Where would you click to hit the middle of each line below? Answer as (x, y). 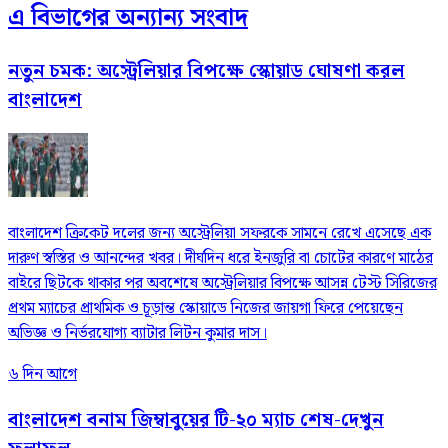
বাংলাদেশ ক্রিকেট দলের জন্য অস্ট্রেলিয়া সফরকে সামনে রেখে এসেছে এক (219, 234)
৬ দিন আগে (42, 375)
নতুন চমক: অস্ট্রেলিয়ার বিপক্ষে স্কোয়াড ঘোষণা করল (206, 71)
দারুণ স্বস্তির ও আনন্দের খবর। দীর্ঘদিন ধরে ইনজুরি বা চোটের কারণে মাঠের (220, 259)
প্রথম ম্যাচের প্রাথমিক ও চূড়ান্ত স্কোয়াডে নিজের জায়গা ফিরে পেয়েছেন (205, 309)
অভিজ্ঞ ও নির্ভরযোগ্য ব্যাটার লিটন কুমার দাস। (137, 334)
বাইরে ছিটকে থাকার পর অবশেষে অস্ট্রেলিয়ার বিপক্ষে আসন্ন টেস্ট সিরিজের (222, 284)
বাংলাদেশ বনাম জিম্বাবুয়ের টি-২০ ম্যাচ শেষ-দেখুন (196, 420)
